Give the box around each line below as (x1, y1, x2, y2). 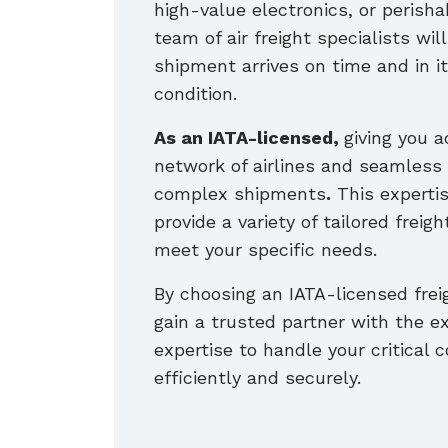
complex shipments (154, 183, 326, 204)
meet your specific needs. (154, 239, 377, 260)
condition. (154, 83, 237, 104)
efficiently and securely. (154, 367, 361, 388)
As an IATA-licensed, (154, 127, 344, 148)
